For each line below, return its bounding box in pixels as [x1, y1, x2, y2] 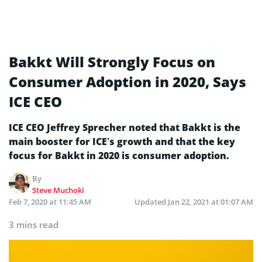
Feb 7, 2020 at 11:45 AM [9, 196, 91, 207]
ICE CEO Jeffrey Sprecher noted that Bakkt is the [9, 120, 240, 134]
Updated [135, 196, 168, 207]
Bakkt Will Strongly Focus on [9, 51, 215, 71]
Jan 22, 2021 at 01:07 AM [168, 196, 253, 207]
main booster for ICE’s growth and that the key [9, 135, 235, 148]
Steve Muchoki [32, 184, 85, 195]
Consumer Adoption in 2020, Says [9, 71, 246, 91]
